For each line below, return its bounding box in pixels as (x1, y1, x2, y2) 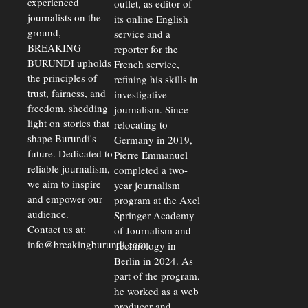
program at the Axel (114, 193, 200, 208)
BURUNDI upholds (27, 56, 111, 70)
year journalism (114, 178, 180, 192)
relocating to (114, 118, 168, 132)
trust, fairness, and (27, 86, 106, 100)
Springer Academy (114, 208, 195, 223)
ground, (27, 25, 61, 40)
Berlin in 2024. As (114, 254, 193, 268)
